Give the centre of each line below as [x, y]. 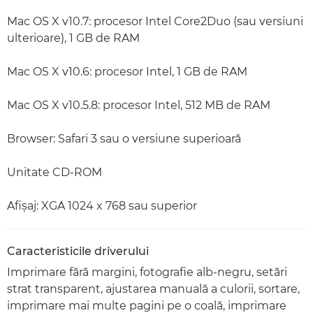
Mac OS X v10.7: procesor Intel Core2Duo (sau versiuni [155, 21]
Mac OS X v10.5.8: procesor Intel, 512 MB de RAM [139, 105]
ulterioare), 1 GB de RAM [73, 38]
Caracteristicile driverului [78, 251]
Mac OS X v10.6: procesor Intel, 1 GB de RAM [127, 71]
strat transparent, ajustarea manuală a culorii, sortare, [153, 289]
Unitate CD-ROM [54, 172]
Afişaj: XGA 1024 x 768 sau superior [102, 205]
